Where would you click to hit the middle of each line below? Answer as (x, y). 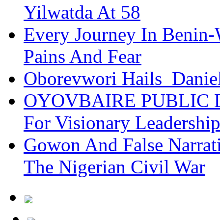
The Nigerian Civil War (114, 167)
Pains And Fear (82, 56)
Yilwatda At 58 (82, 12)
